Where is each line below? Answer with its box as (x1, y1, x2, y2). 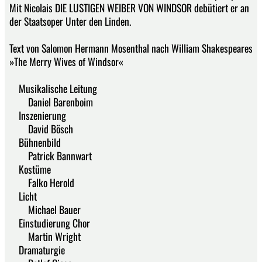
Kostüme (9, 161, 51, 177)
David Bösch (9, 120, 73, 136)
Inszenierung (9, 107, 66, 123)
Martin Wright (9, 228, 81, 244)
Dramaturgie (9, 242, 65, 257)
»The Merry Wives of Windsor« (9, 53, 123, 69)
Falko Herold (9, 174, 74, 190)
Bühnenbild (9, 134, 61, 150)
